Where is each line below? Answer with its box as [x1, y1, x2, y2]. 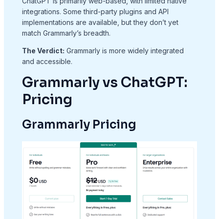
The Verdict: [22, 46, 65, 55]
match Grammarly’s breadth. [22, 29, 110, 38]
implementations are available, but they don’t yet [22, 18, 178, 27]
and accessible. [22, 57, 72, 66]
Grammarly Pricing [22, 117, 136, 132]
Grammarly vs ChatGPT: [22, 74, 187, 91]
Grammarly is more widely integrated [64, 46, 184, 55]
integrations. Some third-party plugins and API [22, 7, 169, 16]
